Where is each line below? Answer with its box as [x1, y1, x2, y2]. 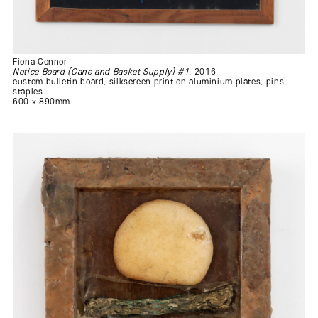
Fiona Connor [13, 57, 67, 67]
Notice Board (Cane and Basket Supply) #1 [13, 67, 190, 77]
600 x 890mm [13, 97, 71, 107]
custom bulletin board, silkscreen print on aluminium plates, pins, [13, 77, 287, 87]
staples [13, 87, 43, 97]
